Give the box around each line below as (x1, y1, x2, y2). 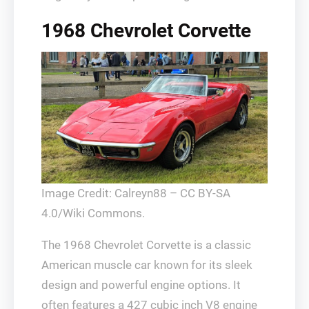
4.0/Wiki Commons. (41, 206, 145, 221)
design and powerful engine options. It (41, 278, 241, 292)
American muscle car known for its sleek (41, 258, 252, 272)
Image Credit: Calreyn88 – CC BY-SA (41, 186, 230, 201)
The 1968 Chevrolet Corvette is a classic (41, 238, 251, 252)
